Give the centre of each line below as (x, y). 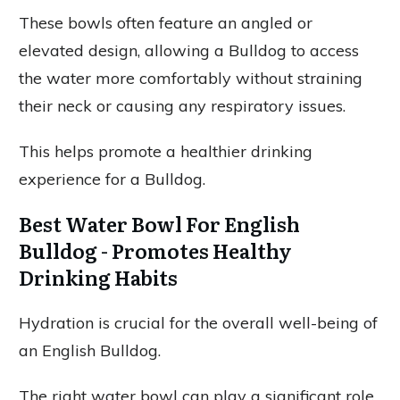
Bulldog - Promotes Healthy (155, 250)
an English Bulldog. (90, 350)
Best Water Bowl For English (159, 224)
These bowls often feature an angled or (166, 23)
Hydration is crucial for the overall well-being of (198, 323)
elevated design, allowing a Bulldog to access (189, 50)
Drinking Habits (98, 277)
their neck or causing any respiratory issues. (182, 106)
